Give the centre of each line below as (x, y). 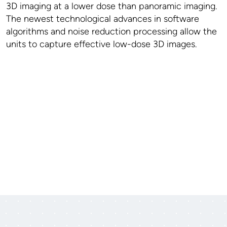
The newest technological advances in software (103, 18)
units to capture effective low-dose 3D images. (101, 44)
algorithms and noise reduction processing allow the (111, 31)
